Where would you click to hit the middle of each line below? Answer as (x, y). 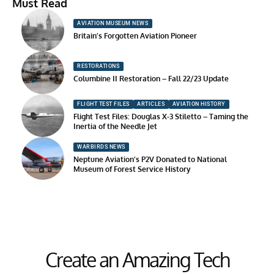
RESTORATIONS (98, 66)
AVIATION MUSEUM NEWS (113, 23)
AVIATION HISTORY (199, 104)
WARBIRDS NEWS (101, 146)
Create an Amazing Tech (137, 259)
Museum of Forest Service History (132, 169)
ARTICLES (151, 104)
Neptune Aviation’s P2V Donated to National (150, 159)
